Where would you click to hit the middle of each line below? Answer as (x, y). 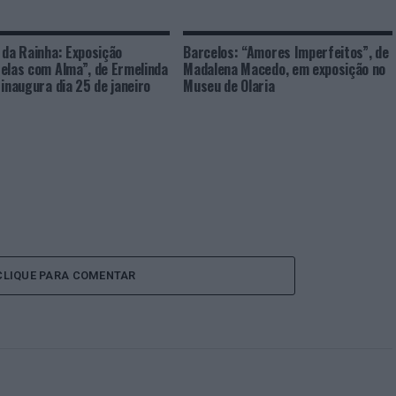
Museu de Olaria (229, 86)
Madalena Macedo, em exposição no (285, 69)
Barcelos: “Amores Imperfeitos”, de (286, 52)
